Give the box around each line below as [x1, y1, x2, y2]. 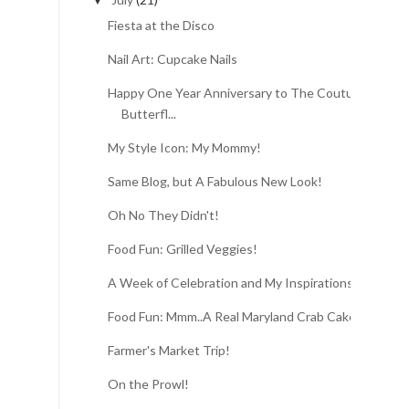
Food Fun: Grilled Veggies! [107, 240, 257, 257]
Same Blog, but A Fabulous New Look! [107, 173, 322, 189]
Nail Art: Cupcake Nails [107, 50, 237, 67]
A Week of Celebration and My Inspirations [107, 274, 353, 290]
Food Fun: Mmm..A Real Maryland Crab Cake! [107, 308, 361, 324]
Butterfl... [121, 105, 176, 121]
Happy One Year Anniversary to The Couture [107, 84, 365, 100]
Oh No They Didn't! [107, 206, 219, 223]
